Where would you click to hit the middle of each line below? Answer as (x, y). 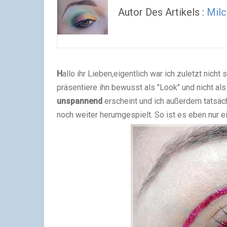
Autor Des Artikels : (162, 12)
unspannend (81, 101)
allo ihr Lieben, (88, 74)
